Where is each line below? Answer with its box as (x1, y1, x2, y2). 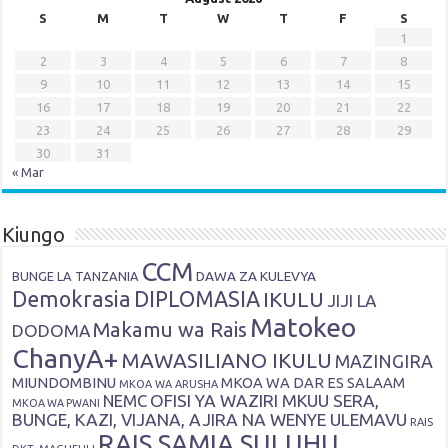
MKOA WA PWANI (12, 397, 101, 410)
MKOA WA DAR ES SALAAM (221, 374, 406, 392)
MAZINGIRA (335, 351, 434, 372)
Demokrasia (12, 287, 132, 312)
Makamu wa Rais (93, 318, 248, 342)
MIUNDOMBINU (12, 374, 117, 392)
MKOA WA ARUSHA (119, 378, 219, 391)
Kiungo (2, 223, 66, 247)
